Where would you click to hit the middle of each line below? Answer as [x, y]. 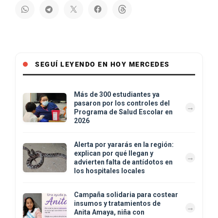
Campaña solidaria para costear [126, 194]
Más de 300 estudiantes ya [117, 94]
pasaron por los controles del [122, 103]
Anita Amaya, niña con [109, 212]
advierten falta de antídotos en [123, 162]
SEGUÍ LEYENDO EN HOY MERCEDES [102, 64]
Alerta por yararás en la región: [124, 144]
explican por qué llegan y [114, 153]
